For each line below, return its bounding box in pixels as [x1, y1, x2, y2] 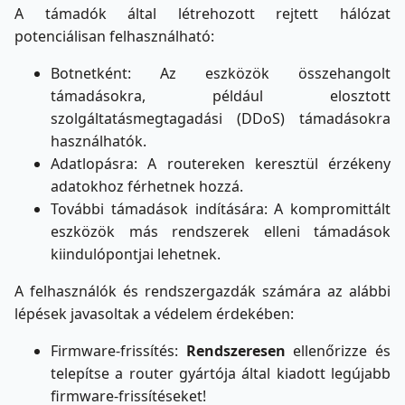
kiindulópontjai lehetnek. [51, 244, 221, 265]
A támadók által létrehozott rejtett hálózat [14, 4, 391, 24]
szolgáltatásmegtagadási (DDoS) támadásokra [51, 108, 391, 129]
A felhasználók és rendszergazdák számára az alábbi [14, 281, 391, 302]
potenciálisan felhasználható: [14, 26, 214, 47]
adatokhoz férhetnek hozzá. [51, 176, 243, 197]
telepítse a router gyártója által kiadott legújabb [51, 363, 391, 384]
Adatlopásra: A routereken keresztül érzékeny [51, 154, 391, 174]
